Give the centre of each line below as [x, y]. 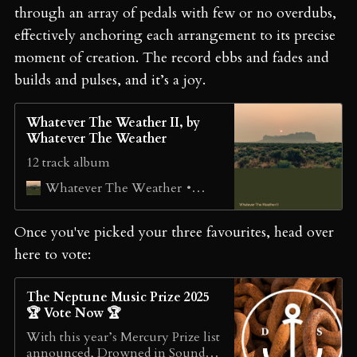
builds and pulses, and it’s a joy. [112, 80]
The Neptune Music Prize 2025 [118, 297]
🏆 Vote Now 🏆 [74, 313]
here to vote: [53, 254]
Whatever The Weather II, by [113, 122]
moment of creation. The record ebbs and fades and [172, 57]
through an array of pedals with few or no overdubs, [175, 13]
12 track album [68, 162]
